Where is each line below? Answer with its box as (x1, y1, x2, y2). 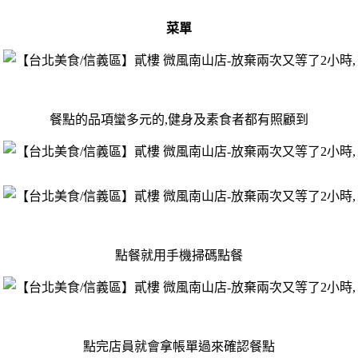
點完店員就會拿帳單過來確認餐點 (83, 339, 275, 353)
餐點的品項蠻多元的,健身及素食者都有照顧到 (50, 112, 308, 126)
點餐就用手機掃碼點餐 (115, 248, 243, 262)
